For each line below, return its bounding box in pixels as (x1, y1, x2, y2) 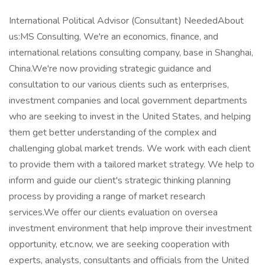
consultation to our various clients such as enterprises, (9, 78, 229, 91)
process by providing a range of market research (9, 190, 205, 203)
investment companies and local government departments (9, 94, 247, 107)
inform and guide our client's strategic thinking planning (9, 174, 231, 187)
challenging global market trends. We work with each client (9, 142, 251, 155)
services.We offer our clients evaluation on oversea (9, 206, 218, 219)
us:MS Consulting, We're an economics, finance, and (9, 30, 218, 43)
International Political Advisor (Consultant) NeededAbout (9, 14, 244, 27)
